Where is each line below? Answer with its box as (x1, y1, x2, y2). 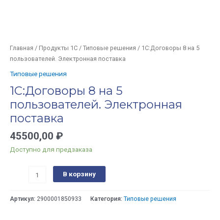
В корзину (62, 170, 96, 178)
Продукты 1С (39, 44, 78, 52)
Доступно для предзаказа (10, 145, 92, 153)
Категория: (90, 195, 124, 203)
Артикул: (10, 195, 37, 203)
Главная (10, 44, 33, 52)
